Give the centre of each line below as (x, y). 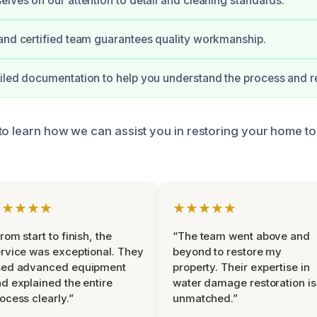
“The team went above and (241, 236)
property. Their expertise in (241, 267)
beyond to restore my (227, 252)
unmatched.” (206, 298)
